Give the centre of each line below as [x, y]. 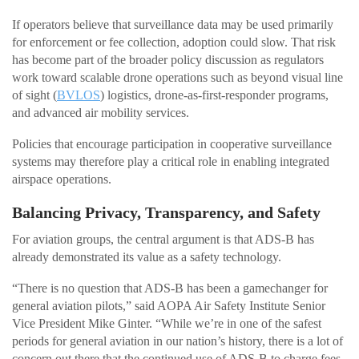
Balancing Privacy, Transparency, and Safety [166, 212]
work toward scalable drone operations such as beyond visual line [177, 77]
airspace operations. [62, 179]
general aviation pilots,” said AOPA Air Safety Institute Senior [169, 305]
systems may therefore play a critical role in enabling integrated [171, 161]
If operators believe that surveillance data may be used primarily [173, 24]
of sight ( [34, 95]
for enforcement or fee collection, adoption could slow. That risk [174, 42]
